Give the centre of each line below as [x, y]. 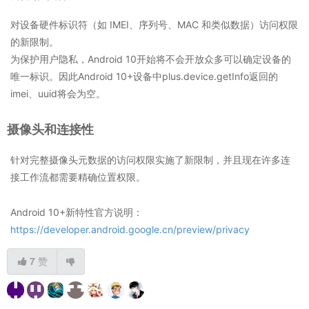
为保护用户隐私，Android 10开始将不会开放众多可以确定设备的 [151, 59]
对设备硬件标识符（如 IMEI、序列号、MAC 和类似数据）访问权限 [154, 25]
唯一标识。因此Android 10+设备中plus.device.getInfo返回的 [144, 77]
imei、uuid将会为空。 [58, 94]
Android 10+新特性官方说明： [77, 212]
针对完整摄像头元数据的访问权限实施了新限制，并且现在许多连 [150, 160]
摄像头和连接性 [50, 130]
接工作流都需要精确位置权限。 [78, 177]
